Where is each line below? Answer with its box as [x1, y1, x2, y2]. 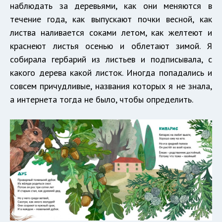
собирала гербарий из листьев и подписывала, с [10, 53, 212, 65]
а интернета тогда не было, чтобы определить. [10, 93, 193, 105]
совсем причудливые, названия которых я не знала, [10, 80, 212, 92]
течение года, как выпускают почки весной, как [10, 13, 212, 25]
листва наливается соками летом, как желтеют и [10, 26, 212, 38]
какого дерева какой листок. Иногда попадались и [10, 66, 212, 78]
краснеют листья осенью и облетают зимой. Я [10, 40, 212, 52]
